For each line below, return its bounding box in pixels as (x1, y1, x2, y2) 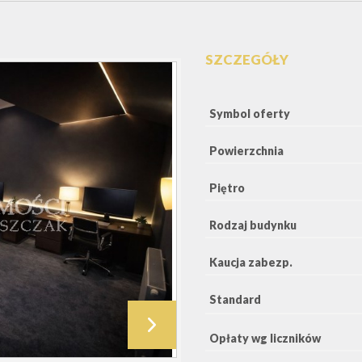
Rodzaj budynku (209, 218, 297, 232)
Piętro (209, 181, 245, 195)
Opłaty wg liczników (209, 330, 321, 345)
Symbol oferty (209, 107, 290, 120)
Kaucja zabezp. (209, 255, 293, 269)
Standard (209, 293, 261, 306)
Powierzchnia (209, 144, 284, 158)
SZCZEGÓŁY (205, 51, 288, 68)
